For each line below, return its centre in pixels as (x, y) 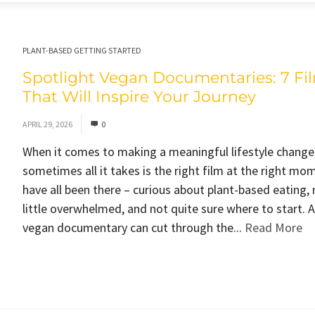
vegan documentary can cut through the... (133, 227)
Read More (273, 227)
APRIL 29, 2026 (47, 124)
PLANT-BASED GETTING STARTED (82, 50)
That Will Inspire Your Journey (139, 97)
